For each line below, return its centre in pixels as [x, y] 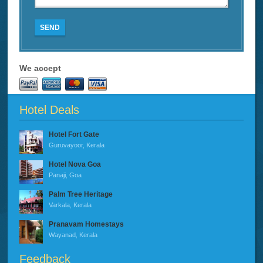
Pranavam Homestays [87, 225]
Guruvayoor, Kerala [77, 145]
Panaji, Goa [65, 175]
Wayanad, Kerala [73, 235]
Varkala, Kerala [70, 205]
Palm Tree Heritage [81, 195]
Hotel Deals [50, 110]
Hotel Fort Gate [74, 135]
